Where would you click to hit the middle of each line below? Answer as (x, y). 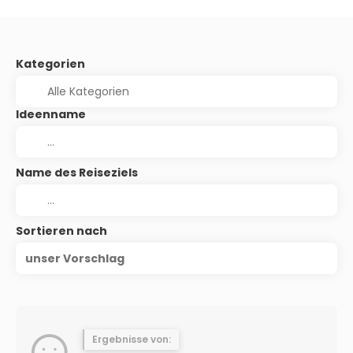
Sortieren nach (61, 231)
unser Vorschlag (75, 258)
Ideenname (51, 114)
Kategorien (50, 64)
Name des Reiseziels (77, 173)
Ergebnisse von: (132, 339)
